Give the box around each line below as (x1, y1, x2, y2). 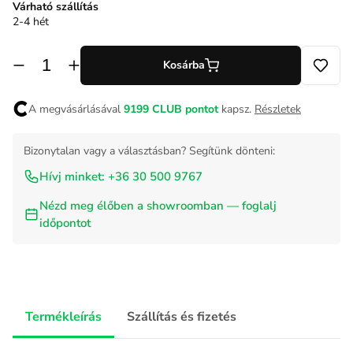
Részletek (255, 101, 301, 117)
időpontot (39, 214, 91, 231)
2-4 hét (13, 13, 49, 29)
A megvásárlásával (28, 101, 121, 117)
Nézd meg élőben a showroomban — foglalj (39, 197, 277, 214)
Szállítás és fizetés (127, 307, 236, 325)
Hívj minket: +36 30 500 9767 (39, 168, 203, 184)
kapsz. (221, 101, 255, 117)
